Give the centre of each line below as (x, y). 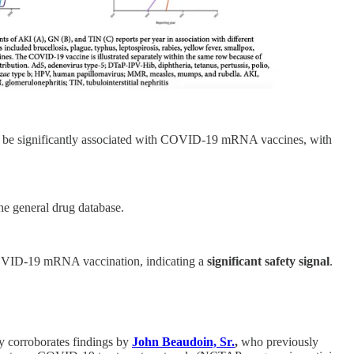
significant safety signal (268, 261)
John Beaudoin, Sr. (183, 341)
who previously (280, 341)
